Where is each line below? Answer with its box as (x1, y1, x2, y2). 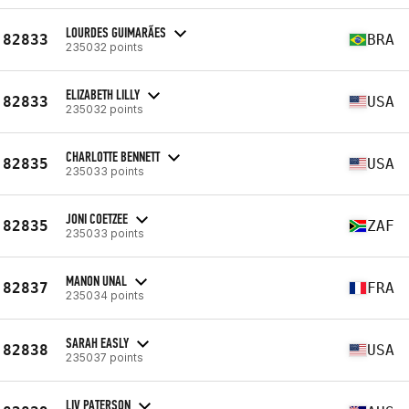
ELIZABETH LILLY (66, 85, 140, 103)
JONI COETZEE (66, 209, 128, 227)
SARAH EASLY (66, 333, 129, 351)
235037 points (66, 350, 143, 364)
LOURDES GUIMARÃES (66, 23, 166, 41)
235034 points (66, 288, 144, 302)
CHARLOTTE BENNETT (66, 147, 160, 165)
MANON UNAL (66, 271, 127, 289)
